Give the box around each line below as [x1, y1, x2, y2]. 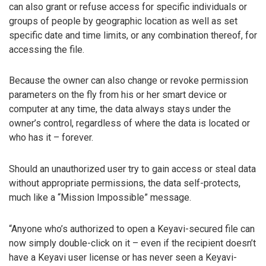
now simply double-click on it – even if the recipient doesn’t [9, 237, 256, 249]
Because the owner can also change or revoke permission [9, 75, 248, 87]
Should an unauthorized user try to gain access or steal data [9, 163, 256, 175]
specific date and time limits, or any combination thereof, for [9, 29, 257, 41]
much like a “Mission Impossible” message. [9, 192, 191, 204]
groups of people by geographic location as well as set [9, 15, 237, 27]
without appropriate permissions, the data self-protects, [9, 178, 240, 189]
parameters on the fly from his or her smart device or [9, 89, 227, 101]
